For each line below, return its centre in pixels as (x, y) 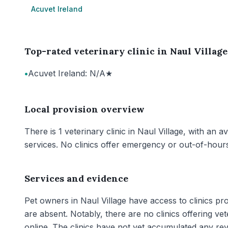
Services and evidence (76, 178)
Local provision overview (84, 109)
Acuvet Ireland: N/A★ (70, 73)
